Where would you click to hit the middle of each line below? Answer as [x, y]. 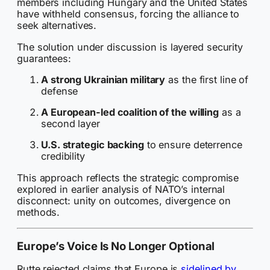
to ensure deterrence [193, 145]
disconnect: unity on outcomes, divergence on [124, 200]
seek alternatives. [57, 26]
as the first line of [207, 79]
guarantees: [44, 58]
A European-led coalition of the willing [130, 112]
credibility [63, 156]
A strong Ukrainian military [103, 79]
